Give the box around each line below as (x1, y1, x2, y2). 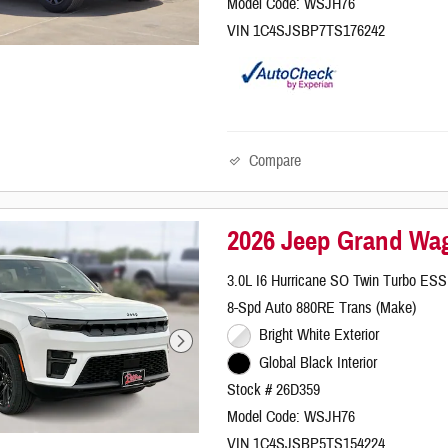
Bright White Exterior (258, 325, 379, 346)
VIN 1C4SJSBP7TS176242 (227, 20, 386, 41)
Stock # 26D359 (227, 380, 321, 401)
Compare (249, 150, 302, 171)
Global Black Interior (258, 352, 377, 373)
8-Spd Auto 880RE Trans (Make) (227, 298, 417, 319)
